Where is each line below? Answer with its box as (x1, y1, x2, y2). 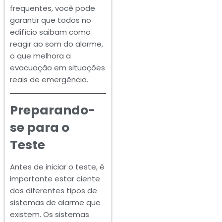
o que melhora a (10, 50, 71, 61)
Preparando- (10, 101, 95, 119)
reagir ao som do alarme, (10, 38, 103, 49)
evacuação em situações (10, 62, 105, 73)
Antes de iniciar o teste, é (10, 161, 105, 172)
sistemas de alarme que (10, 197, 101, 208)
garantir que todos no (10, 14, 91, 25)
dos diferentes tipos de (10, 185, 97, 196)
